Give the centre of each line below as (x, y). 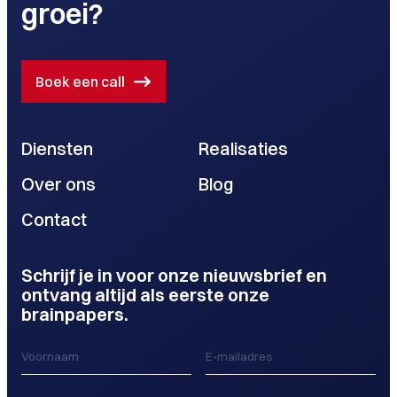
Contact (54, 219)
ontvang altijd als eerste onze (145, 295)
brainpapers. (75, 314)
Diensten (57, 148)
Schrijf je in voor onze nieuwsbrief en (174, 275)
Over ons (58, 184)
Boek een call (80, 82)
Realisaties (243, 148)
